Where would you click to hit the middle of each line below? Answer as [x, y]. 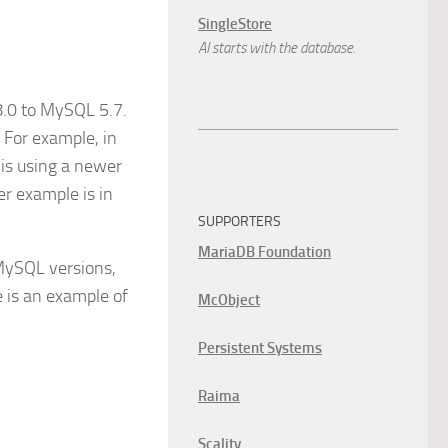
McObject [229, 300]
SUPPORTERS [239, 221]
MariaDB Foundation [264, 252]
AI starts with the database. [277, 48]
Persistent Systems [260, 348]
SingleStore [235, 24]
